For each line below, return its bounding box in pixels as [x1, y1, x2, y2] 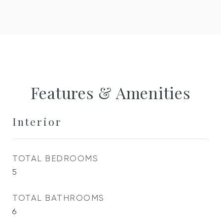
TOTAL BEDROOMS [12, 153, 98, 163]
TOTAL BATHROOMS [12, 193, 105, 203]
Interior [12, 114, 62, 128]
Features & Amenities [30, 82, 191, 103]
